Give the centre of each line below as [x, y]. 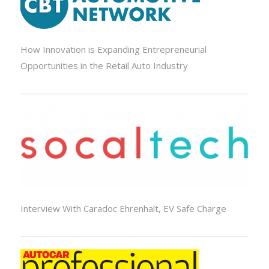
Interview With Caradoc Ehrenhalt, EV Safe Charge [123, 208]
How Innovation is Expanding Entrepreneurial [113, 50]
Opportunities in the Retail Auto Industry [104, 66]
